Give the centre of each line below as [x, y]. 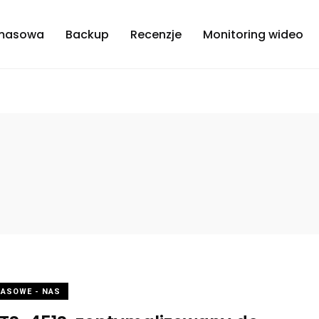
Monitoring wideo [253, 34]
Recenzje [156, 34]
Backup [87, 34]
